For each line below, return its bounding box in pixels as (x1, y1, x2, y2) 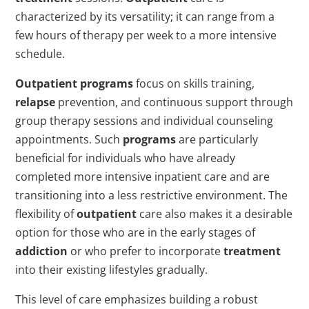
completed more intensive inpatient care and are (15, 169, 270, 185)
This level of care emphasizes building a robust (15, 292, 259, 308)
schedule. (15, 46, 66, 62)
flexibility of (15, 206, 77, 222)
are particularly (176, 132, 259, 148)
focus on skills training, (133, 76, 255, 92)
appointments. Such (15, 132, 123, 148)
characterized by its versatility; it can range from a (15, 9, 275, 25)
